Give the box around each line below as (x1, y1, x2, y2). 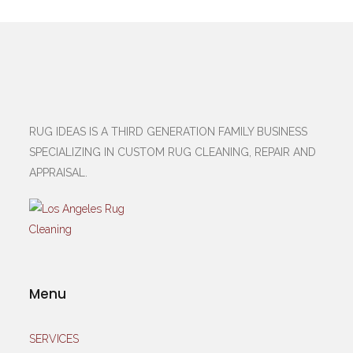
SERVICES (29, 333, 80, 346)
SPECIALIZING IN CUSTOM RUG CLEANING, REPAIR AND (29, 146, 317, 159)
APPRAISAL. (29, 166, 101, 180)
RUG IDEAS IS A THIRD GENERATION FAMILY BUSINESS (29, 125, 308, 139)
